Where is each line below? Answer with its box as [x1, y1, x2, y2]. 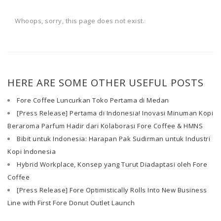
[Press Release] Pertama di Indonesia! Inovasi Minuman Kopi [17, 109, 213, 117]
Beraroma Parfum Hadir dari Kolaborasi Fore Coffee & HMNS [7, 121, 203, 130]
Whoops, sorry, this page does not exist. [15, 16, 145, 25]
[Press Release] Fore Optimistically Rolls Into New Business [17, 185, 207, 194]
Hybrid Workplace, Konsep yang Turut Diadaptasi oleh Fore [17, 160, 207, 169]
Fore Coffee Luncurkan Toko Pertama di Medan [17, 96, 169, 105]
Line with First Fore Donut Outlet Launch [7, 198, 135, 207]
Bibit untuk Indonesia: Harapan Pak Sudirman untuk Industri [17, 134, 210, 143]
